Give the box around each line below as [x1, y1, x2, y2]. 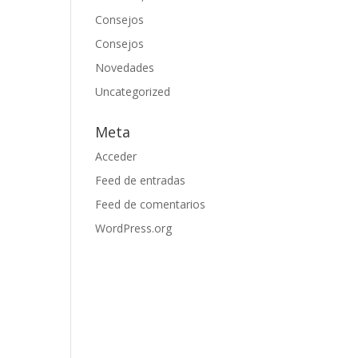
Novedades [95, 60, 155, 75]
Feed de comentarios [95, 197, 206, 212]
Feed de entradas [95, 173, 186, 188]
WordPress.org [95, 221, 173, 236]
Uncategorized [95, 84, 171, 99]
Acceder [95, 149, 137, 164]
